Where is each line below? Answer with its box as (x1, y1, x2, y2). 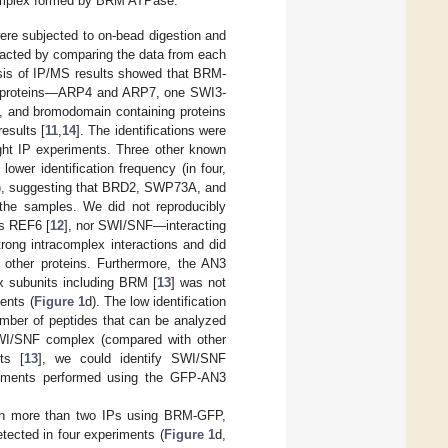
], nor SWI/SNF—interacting (64, 218, 226, 234)
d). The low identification (84, 294, 227, 310)
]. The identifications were (75, 123, 227, 139)
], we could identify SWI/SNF (38, 351, 226, 367)
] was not (170, 275, 226, 291)
